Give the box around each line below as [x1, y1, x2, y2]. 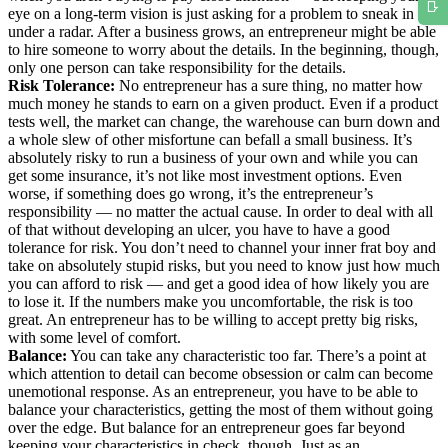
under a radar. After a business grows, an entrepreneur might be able [8, 22, 436, 40]
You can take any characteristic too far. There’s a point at [67, 346, 426, 364]
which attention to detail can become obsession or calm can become [8, 364, 433, 382]
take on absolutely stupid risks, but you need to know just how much [8, 256, 440, 274]
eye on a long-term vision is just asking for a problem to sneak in [8, 4, 414, 22]
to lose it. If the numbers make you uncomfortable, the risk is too [8, 292, 413, 310]
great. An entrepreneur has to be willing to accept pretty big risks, [8, 310, 418, 328]
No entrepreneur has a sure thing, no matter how [115, 76, 423, 94]
